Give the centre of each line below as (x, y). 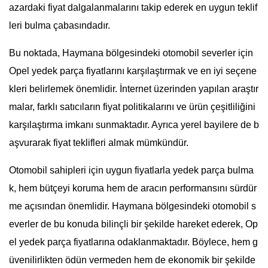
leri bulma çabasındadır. (60, 26)
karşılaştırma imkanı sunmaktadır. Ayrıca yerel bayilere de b (134, 125)
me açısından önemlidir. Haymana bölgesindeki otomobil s (133, 206)
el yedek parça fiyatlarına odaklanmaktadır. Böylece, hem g (133, 242)
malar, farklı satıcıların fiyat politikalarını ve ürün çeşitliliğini (132, 107)
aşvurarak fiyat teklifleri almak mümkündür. (99, 143)
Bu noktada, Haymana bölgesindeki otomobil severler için (131, 53)
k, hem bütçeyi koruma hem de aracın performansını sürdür (133, 188)
